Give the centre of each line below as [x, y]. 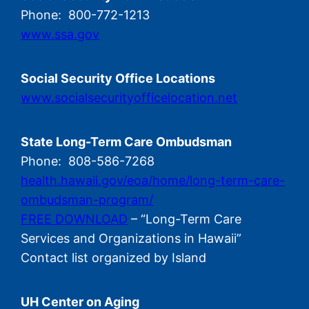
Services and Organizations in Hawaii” [131, 239]
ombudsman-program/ [87, 200]
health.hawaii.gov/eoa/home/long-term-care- [153, 181]
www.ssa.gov [60, 34]
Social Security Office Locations [118, 79]
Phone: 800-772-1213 [86, 15]
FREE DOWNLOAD [74, 219]
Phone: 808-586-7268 [88, 161]
